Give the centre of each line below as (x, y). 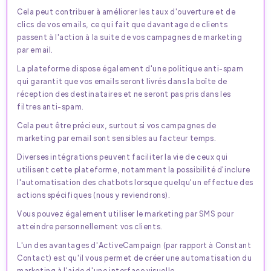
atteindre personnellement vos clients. (90, 226)
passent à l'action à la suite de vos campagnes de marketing (130, 37)
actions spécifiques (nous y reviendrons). (94, 194)
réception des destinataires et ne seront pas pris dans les (124, 93)
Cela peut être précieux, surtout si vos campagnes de (117, 125)
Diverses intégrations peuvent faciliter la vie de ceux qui (122, 156)
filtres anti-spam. (51, 106)
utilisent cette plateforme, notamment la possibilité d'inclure (134, 169)
